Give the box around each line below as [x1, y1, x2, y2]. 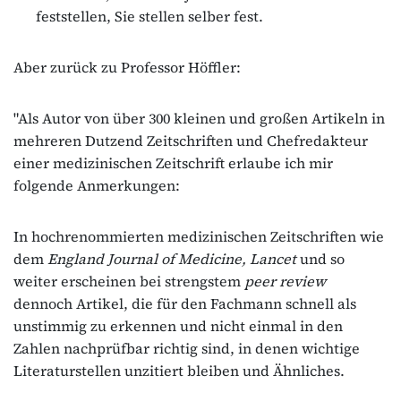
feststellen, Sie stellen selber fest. [36, 5, 263, 26]
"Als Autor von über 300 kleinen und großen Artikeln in [13, 107, 385, 128]
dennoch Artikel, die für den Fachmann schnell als [13, 293, 356, 313]
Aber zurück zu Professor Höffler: [13, 56, 241, 77]
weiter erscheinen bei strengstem [13, 270, 244, 291]
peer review [244, 270, 326, 291]
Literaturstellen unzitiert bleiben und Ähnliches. [13, 360, 345, 380]
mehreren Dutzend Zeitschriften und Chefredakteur [13, 130, 368, 150]
